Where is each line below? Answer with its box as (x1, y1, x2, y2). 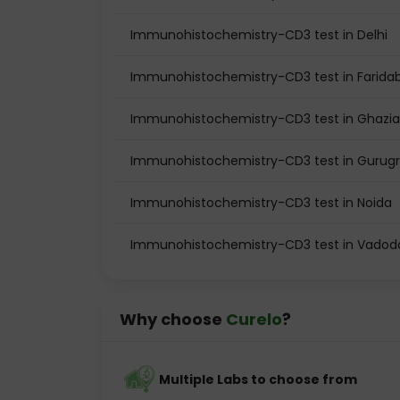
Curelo (226, 308, 282, 330)
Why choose (120, 308, 226, 330)
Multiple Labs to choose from (159, 371, 357, 388)
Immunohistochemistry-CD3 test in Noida (130, 194, 392, 212)
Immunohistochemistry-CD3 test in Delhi (130, 26, 387, 44)
